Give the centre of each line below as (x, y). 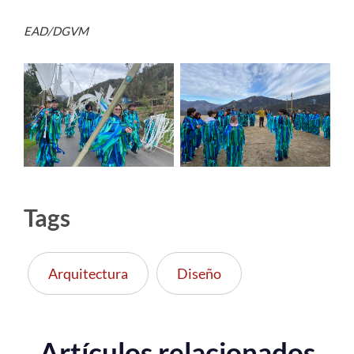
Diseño (199, 274)
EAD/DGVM (56, 31)
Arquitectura (88, 274)
